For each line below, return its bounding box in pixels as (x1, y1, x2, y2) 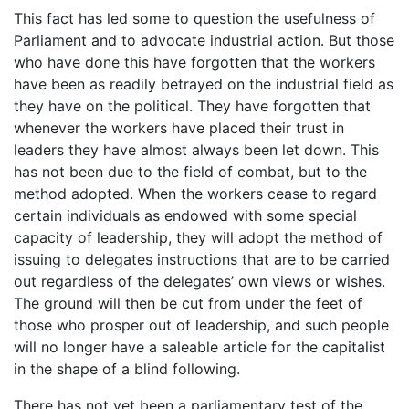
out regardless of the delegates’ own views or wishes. (14, 271, 385, 290)
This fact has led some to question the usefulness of (14, 8, 375, 27)
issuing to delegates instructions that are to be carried (14, 249, 390, 268)
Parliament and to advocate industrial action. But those (14, 30, 394, 49)
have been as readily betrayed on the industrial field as (14, 74, 393, 93)
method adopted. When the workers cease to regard (14, 184, 377, 203)
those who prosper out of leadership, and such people (14, 315, 389, 334)
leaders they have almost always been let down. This (14, 140, 379, 159)
